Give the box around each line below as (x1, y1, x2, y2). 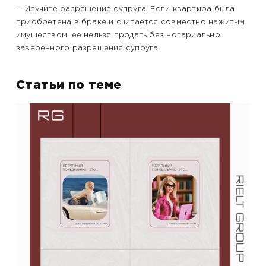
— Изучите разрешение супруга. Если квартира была (15, 6, 235, 12)
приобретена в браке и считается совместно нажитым (15, 19, 245, 26)
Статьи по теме (15, 80, 122, 91)
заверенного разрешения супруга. (15, 45, 160, 52)
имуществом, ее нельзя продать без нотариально (15, 32, 220, 39)
